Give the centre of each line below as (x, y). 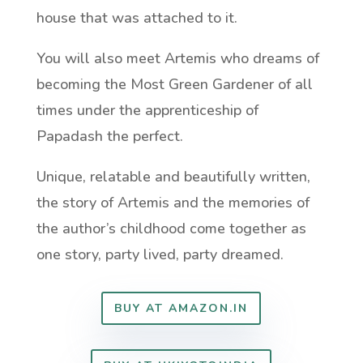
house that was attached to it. (137, 17)
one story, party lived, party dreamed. (160, 254)
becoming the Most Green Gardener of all (174, 84)
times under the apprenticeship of (147, 110)
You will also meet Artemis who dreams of (177, 58)
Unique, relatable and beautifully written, (173, 176)
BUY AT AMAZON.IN (181, 308)
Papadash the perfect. (109, 136)
